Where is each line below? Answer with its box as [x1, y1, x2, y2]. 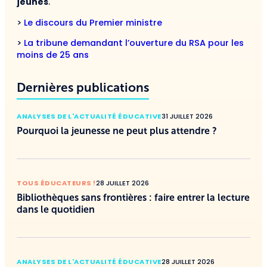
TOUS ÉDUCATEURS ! [17, 178, 96, 188]
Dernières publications [17, 80, 149, 94]
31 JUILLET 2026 [161, 111, 213, 121]
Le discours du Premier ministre [24, 16, 162, 29]
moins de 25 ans [17, 49, 89, 61]
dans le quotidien [17, 204, 95, 215]
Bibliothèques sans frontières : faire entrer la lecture [17, 192, 250, 203]
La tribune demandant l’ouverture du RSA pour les [24, 37, 244, 49]
